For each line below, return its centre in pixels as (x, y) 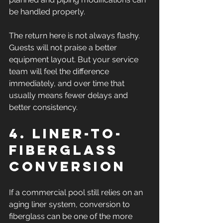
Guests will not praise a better (64, 48)
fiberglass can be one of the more (72, 216)
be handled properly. (47, 12)
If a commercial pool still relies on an (77, 192)
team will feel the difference (60, 71)
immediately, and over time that (68, 83)
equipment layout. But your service (75, 59)
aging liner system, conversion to (70, 204)
